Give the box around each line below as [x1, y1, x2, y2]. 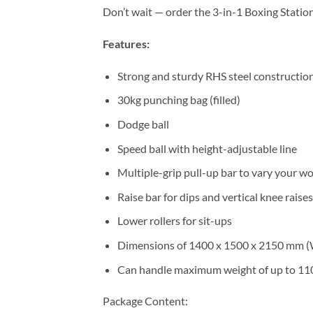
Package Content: [103, 294, 188, 308]
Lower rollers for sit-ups [117, 214, 232, 228]
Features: [103, 37, 150, 51]
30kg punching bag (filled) [117, 93, 240, 107]
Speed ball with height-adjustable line [117, 141, 297, 155]
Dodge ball [117, 117, 169, 131]
